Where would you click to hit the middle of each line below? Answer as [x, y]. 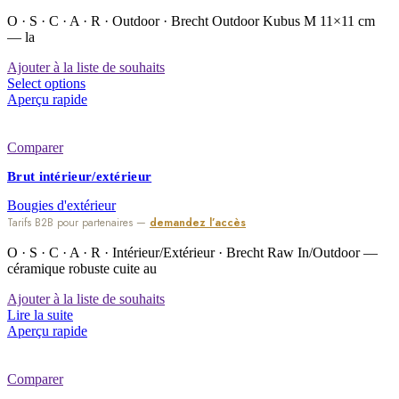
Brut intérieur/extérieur [80, 177]
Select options [46, 84]
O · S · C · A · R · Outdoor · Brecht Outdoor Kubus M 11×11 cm [191, 21]
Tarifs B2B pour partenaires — [78, 223]
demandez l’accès [198, 223]
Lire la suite [40, 315]
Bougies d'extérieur [61, 206]
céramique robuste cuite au [82, 269]
